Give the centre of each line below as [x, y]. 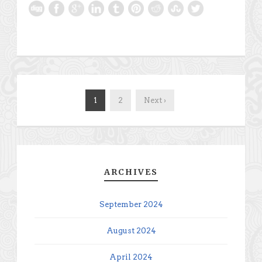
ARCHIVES [131, 172]
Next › [155, 100]
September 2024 [131, 204]
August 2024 [131, 230]
